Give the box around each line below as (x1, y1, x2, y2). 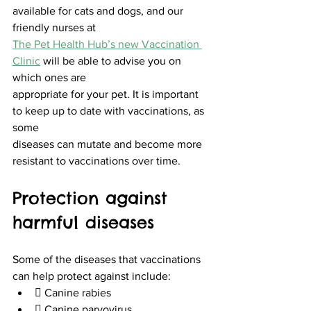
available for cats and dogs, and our (12, 4, 186, 17)
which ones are (12, 71, 86, 83)
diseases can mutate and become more (12, 137, 205, 150)
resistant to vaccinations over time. (12, 154, 180, 167)
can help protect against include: (12, 269, 171, 282)
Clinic (12, 54, 40, 67)
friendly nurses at (12, 21, 96, 33)
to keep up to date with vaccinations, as (12, 104, 207, 117)
